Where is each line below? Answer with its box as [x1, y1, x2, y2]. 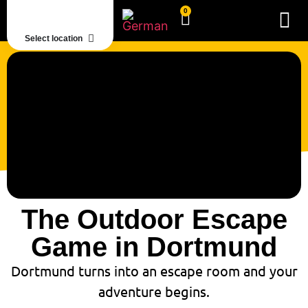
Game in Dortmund [31, 232, 277, 262]
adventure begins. [98, 283, 210, 300]
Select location [24, 34, 82, 43]
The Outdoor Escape [21, 204, 287, 234]
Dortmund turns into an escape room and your [10, 262, 298, 279]
